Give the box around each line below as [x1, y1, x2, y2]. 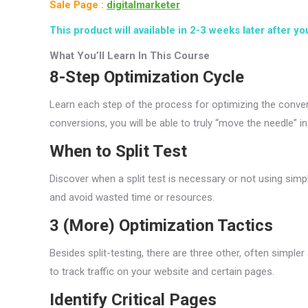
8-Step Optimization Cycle [49, 67, 244, 87]
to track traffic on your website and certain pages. [49, 265, 274, 278]
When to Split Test [49, 142, 187, 162]
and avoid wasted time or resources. [49, 191, 214, 204]
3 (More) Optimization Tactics [49, 216, 273, 236]
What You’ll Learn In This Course [49, 49, 210, 63]
